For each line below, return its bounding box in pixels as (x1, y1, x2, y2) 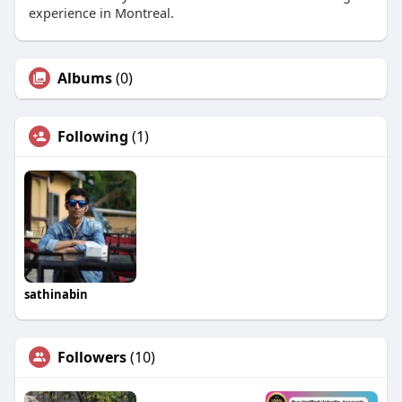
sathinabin (23, 285, 88, 302)
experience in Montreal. (28, 3, 174, 22)
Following (57, 126, 128, 146)
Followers (57, 346, 127, 367)
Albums (57, 67, 112, 88)
